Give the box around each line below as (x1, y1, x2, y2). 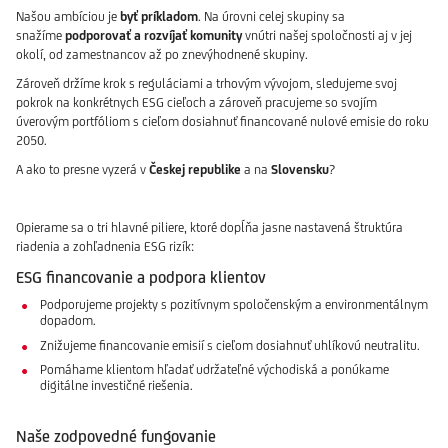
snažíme (16, 27, 65, 43)
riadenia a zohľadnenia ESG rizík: (16, 238, 194, 254)
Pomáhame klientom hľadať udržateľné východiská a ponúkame (40, 361, 389, 377)
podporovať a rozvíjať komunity (65, 27, 242, 43)
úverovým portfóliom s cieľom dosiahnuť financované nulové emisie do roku (16, 113, 429, 129)
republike (188, 161, 241, 177)
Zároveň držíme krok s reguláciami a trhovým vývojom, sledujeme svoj (16, 75, 397, 91)
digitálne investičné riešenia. (40, 377, 193, 393)
